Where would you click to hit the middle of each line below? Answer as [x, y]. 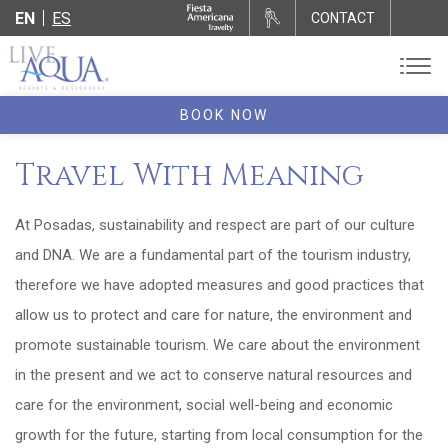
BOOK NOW [224, 115]
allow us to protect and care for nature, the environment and [213, 315]
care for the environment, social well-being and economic [204, 405]
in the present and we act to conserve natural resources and [213, 375]
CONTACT [343, 18]
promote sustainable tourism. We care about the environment [217, 345]
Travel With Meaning [189, 176]
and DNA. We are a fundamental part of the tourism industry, [213, 255]
